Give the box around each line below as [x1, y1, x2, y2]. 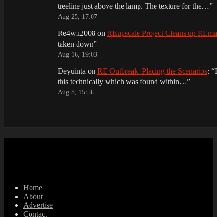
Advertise [23, 201, 53, 209]
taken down [58, 40, 93, 48]
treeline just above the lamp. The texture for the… [58, 2, 209, 10]
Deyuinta [58, 67, 86, 76]
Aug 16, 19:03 [58, 51, 97, 59]
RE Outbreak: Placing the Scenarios [97, 67, 207, 76]
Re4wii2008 [58, 29, 95, 38]
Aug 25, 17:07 [58, 13, 97, 20]
